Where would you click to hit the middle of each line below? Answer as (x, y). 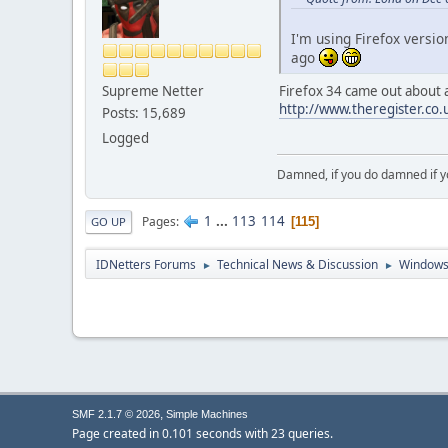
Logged (125, 137)
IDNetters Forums (146, 265)
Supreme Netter (153, 90)
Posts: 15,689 (144, 112)
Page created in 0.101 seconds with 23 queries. (202, 433)
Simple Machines (207, 414)
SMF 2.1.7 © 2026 (116, 414)
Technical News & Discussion (297, 265)
